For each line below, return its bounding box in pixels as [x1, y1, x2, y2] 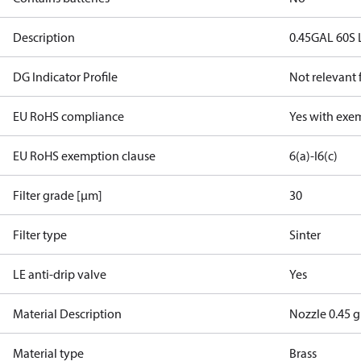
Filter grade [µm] [13, 187, 102, 203]
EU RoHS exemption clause [13, 147, 156, 164]
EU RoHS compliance [13, 108, 124, 124]
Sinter [289, 226, 322, 243]
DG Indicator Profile [13, 68, 118, 85]
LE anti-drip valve [13, 266, 106, 282]
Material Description [13, 305, 122, 322]
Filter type [13, 226, 67, 243]
